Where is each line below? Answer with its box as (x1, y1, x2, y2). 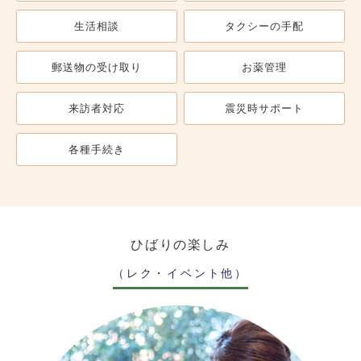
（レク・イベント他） (113, 266, 248, 280)
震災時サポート (225, 102, 304, 114)
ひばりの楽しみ (131, 237, 230, 251)
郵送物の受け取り (52, 60, 142, 73)
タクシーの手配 (225, 19, 304, 32)
